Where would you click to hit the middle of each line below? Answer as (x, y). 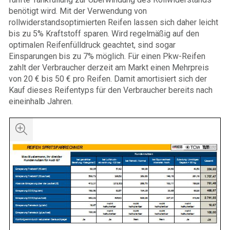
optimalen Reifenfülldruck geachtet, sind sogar (92, 45)
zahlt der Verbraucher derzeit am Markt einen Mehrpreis (109, 68)
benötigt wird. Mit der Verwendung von (78, 11)
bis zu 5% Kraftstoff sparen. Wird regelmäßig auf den (104, 34)
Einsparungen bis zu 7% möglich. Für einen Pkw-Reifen (107, 56)
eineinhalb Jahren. (41, 102)
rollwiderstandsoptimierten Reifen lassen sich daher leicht (113, 23)
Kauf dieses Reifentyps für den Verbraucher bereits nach (111, 90)
